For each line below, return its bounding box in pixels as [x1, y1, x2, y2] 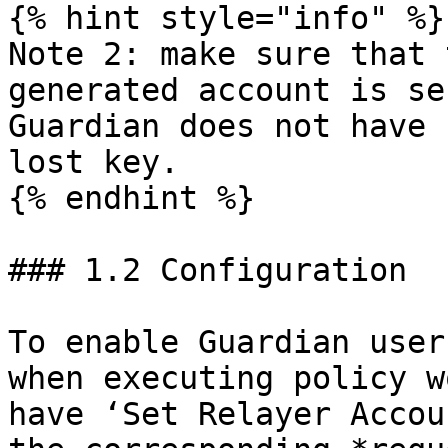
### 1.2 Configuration [8, 252, 407, 288]
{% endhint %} [8, 180, 255, 216]
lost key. [8, 144, 179, 180]
